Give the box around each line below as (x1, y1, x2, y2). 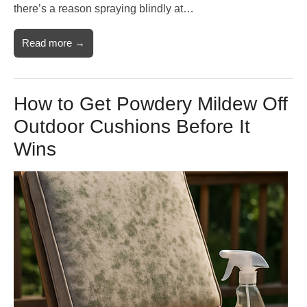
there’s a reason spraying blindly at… (14, 3, 194, 15)
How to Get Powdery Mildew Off (14, 93, 288, 115)
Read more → (22, 37, 85, 49)
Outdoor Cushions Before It (14, 116, 250, 138)
